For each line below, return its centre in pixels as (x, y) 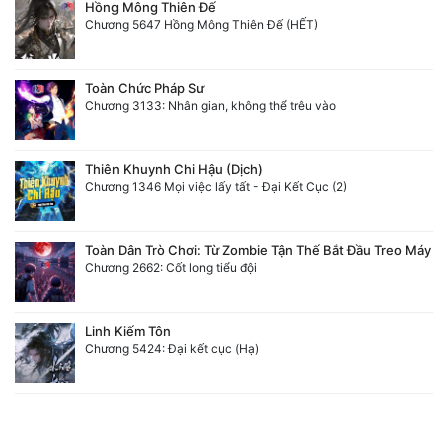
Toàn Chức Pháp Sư (144, 87)
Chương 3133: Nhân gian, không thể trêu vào (210, 105)
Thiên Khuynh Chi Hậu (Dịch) (174, 168)
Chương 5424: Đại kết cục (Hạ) (172, 348)
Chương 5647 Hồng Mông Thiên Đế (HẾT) (201, 24)
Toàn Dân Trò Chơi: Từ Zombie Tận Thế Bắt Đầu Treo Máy (258, 249)
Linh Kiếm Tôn (128, 330)
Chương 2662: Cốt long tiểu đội (171, 267)
